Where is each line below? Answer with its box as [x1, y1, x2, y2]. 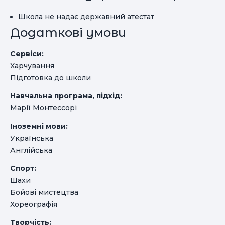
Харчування [10, 61, 54, 70]
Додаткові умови [10, 25, 126, 40]
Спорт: [10, 164, 36, 173]
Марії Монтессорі [10, 103, 77, 113]
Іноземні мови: [10, 122, 68, 131]
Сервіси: [10, 49, 44, 58]
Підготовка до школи [10, 73, 91, 82]
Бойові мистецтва [10, 188, 78, 197]
